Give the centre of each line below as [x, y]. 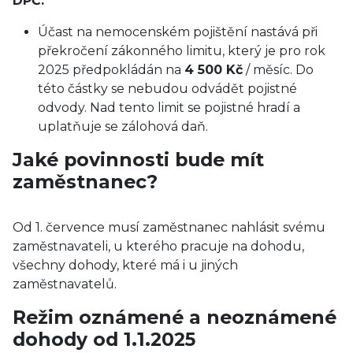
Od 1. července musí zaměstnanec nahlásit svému [169, 227]
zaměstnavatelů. [65, 284]
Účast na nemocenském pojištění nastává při [178, 32]
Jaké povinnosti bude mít [138, 160]
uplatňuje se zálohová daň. [123, 126]
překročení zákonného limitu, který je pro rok [182, 51]
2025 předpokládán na [111, 70]
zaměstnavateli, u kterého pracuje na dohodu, [158, 246]
